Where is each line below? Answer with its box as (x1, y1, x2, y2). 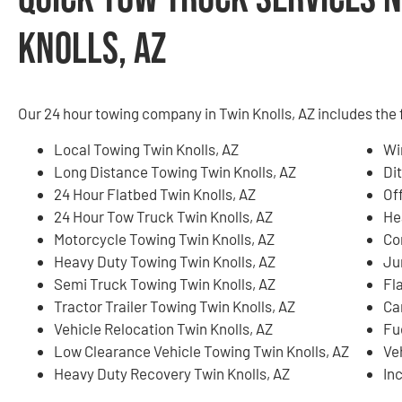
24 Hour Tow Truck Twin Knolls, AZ (54, 206, 273, 225)
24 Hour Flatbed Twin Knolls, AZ (54, 184, 256, 203)
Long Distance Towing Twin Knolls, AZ (54, 162, 296, 180)
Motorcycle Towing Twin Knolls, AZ (54, 229, 275, 248)
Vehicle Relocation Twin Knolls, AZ (54, 319, 273, 337)
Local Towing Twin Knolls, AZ (54, 139, 239, 158)
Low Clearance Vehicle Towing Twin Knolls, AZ (54, 341, 349, 360)
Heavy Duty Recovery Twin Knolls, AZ (54, 363, 290, 382)
